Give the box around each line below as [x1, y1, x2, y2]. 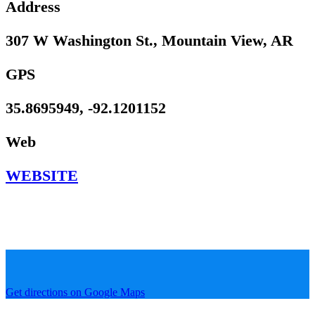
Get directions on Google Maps [6, 285, 145, 298]
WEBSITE [6, 166, 78, 184]
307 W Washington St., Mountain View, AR [6, 31, 293, 49]
